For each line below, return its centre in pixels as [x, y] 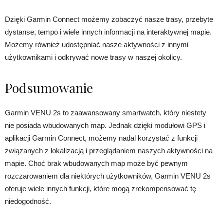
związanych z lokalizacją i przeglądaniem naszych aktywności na [109, 151]
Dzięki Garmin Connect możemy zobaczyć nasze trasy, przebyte [109, 19]
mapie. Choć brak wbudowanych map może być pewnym [96, 163]
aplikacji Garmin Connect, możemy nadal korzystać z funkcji [101, 138]
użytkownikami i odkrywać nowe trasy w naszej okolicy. [93, 57]
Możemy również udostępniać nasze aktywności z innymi [97, 45]
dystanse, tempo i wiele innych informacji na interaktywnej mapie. [108, 32]
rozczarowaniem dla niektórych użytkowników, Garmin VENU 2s [108, 176]
